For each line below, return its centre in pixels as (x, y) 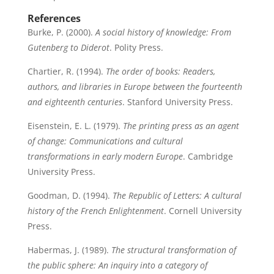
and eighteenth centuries (75, 102)
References (54, 18)
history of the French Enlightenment (95, 211)
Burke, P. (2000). (61, 32)
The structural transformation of (173, 250)
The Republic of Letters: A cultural (177, 195)
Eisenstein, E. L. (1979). (75, 126)
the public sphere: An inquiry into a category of (117, 265)
